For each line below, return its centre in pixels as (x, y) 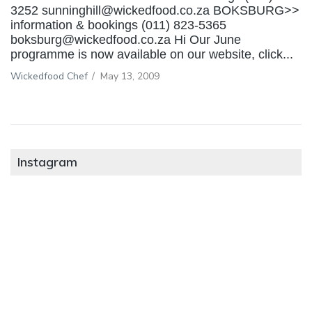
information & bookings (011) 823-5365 (118, 25)
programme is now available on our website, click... (152, 54)
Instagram (47, 162)
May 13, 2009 (130, 76)
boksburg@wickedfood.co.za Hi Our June (127, 39)
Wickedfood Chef (49, 76)
